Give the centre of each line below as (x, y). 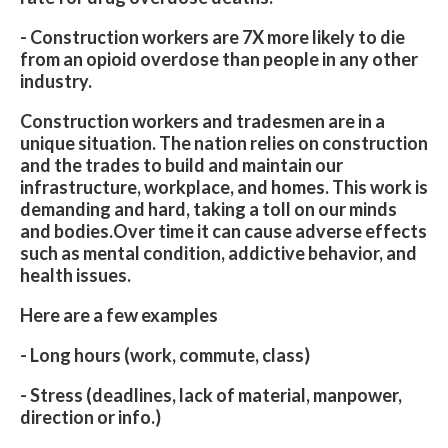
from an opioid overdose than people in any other (219, 59)
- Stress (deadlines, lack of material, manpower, (211, 395)
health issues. (75, 275)
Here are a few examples (119, 315)
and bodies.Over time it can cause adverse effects (223, 231)
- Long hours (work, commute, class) (165, 355)
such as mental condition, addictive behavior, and (218, 253)
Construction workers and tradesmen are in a (202, 121)
